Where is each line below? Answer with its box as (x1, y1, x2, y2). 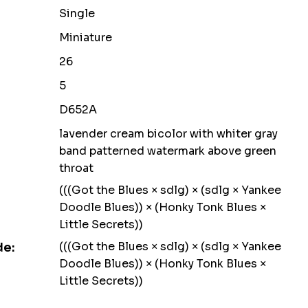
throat (58, 161, 93, 175)
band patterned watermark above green (58, 144, 276, 158)
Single (58, 6, 95, 21)
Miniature (58, 30, 112, 45)
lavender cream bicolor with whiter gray (58, 126, 278, 141)
